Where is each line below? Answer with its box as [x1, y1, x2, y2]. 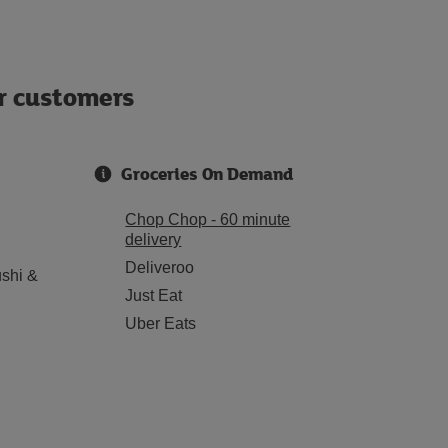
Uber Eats [125, 315, 197, 332]
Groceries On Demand [121, 161, 294, 186]
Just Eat [125, 287, 183, 304]
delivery [125, 231, 182, 248]
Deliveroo [125, 259, 195, 276]
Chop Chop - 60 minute [125, 211, 291, 228]
